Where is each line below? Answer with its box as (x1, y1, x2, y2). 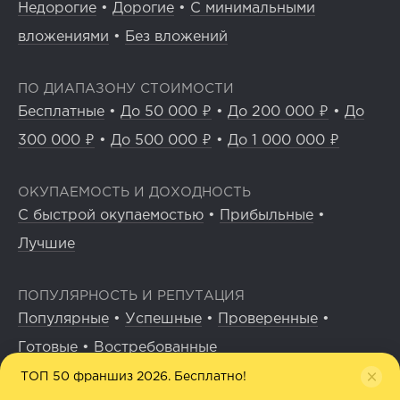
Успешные (125, 312, 202, 327)
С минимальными (190, 2, 315, 16)
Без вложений (125, 30, 228, 45)
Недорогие (18, 2, 96, 16)
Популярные (18, 312, 109, 327)
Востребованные (94, 341, 217, 355)
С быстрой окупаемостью (18, 209, 204, 223)
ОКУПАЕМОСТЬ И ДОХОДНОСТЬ (18, 187, 251, 199)
